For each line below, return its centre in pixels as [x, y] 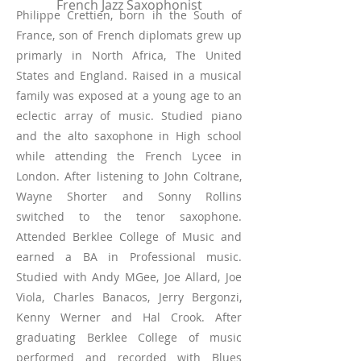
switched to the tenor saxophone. [129, 216]
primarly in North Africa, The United [129, 55]
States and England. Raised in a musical [129, 75]
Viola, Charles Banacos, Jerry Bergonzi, [129, 297]
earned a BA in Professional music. [129, 257]
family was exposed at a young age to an [129, 95]
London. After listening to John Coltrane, [129, 176]
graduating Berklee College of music [129, 337]
